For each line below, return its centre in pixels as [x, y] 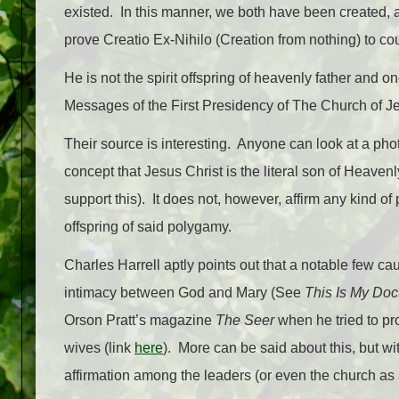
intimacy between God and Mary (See [184, 293]
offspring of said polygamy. [148, 227]
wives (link [99, 348]
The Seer [245, 321]
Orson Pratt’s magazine [140, 321]
